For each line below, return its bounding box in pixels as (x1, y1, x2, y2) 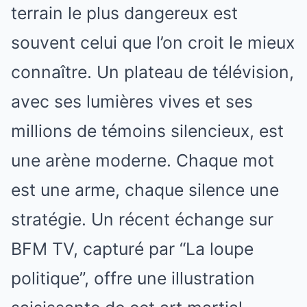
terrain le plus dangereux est (11, 2, 238, 23)
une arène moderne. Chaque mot (11, 149, 274, 171)
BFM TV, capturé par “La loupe (11, 238, 254, 259)
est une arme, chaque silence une (11, 179, 279, 200)
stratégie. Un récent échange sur (11, 208, 273, 230)
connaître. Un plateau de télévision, (11, 61, 294, 82)
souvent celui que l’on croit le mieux (11, 32, 295, 53)
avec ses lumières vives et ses (11, 90, 253, 112)
